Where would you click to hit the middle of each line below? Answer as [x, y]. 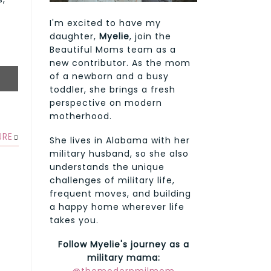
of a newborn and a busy [109, 77]
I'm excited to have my [105, 23]
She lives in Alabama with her [120, 141]
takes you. [74, 220]
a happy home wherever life [117, 207]
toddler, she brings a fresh [113, 90]
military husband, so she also [119, 154]
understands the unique [107, 167]
